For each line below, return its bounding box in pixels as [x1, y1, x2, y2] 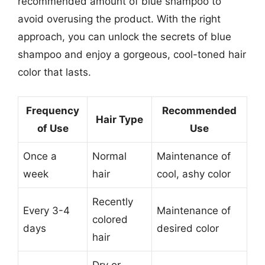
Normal [92, 150, 127, 162]
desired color [157, 222, 219, 234]
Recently [92, 195, 133, 208]
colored [92, 213, 128, 225]
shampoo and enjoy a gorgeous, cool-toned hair [18, 49, 246, 60]
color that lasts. [18, 66, 91, 78]
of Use [37, 122, 69, 134]
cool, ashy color [157, 167, 231, 180]
